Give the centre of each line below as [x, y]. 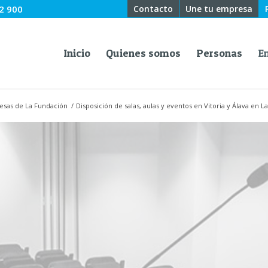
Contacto [153, 9]
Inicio [77, 53]
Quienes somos [143, 53]
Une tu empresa [219, 9]
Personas [219, 53]
